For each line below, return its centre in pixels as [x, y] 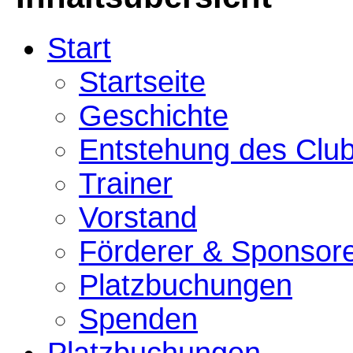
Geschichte [154, 115]
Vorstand [138, 217]
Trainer [126, 183]
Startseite [142, 82]
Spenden [138, 319]
